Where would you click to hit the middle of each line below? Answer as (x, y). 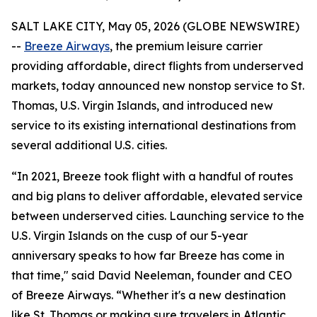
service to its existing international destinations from (154, 125)
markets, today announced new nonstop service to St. (158, 86)
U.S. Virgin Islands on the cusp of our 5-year (129, 236)
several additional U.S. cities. (89, 145)
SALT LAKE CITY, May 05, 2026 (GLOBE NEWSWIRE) (155, 26)
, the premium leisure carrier (186, 46)
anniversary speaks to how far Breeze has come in (148, 255)
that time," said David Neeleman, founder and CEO (152, 275)
